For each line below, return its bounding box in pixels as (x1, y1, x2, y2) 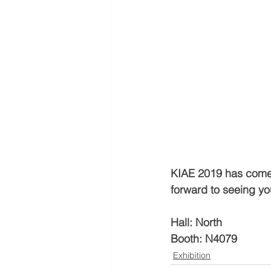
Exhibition (173, 250, 211, 261)
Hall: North (171, 215, 222, 229)
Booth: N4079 (171, 232, 237, 246)
